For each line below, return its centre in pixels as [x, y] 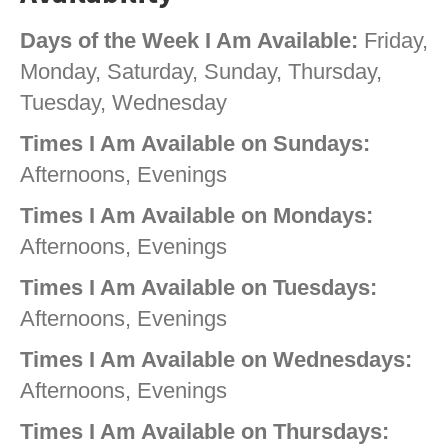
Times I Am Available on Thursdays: [204, 432]
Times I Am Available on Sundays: [195, 144]
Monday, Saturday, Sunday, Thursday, [201, 72]
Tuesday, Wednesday [123, 103]
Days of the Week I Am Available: [189, 41]
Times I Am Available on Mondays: [196, 216]
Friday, [393, 41]
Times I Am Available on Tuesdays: [198, 288]
